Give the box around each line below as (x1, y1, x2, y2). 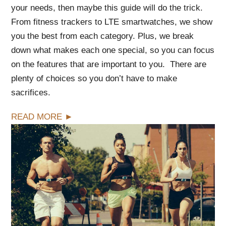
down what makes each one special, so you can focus (11, 45, 215, 55)
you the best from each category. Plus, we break (11, 31, 194, 41)
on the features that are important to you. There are (11, 60, 207, 70)
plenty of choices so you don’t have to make (11, 74, 178, 84)
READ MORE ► (11, 112, 74, 122)
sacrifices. (11, 88, 51, 98)
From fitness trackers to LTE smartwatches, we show (11, 17, 213, 27)
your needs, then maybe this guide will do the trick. (11, 3, 206, 13)
